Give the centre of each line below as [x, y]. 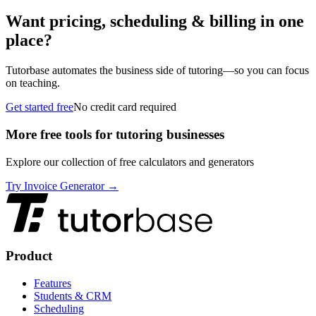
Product [29, 256]
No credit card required [125, 107]
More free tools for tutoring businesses [115, 134]
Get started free [39, 107]
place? [29, 41]
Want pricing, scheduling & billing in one [155, 22]
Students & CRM [73, 296]
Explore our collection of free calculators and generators [130, 162]
